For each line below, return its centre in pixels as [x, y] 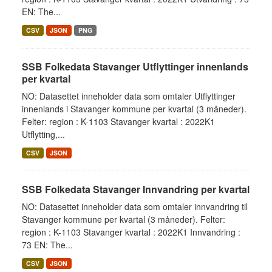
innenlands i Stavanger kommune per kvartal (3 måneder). [134, 109]
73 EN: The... [47, 245]
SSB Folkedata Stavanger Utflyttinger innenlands [135, 66]
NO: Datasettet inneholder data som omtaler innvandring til [135, 206]
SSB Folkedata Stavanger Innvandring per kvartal [136, 189]
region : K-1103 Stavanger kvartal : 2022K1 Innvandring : [131, 232]
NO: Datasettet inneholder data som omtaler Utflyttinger [129, 96]
